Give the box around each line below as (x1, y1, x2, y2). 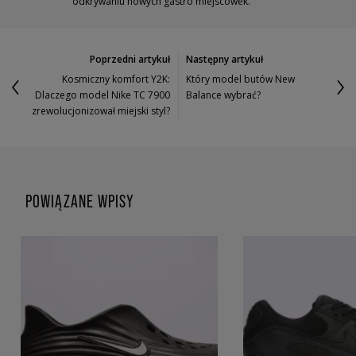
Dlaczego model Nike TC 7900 (34, 88, 170, 103)
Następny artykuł (186, 52, 264, 67)
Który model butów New (186, 72, 296, 87)
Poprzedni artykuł (89, 52, 170, 67)
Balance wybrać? (186, 88, 261, 103)
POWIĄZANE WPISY (25, 191, 135, 211)
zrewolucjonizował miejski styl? (31, 104, 170, 118)
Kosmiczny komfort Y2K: (61, 72, 170, 87)
